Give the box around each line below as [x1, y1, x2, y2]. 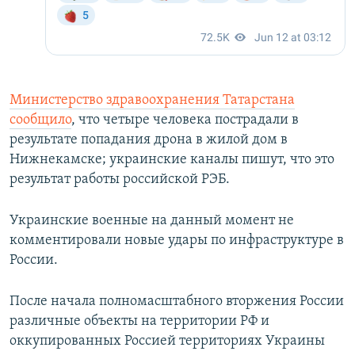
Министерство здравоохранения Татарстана [10, 93, 295, 109]
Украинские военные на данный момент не [10, 213, 294, 229]
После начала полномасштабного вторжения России [10, 294, 344, 310]
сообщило [10, 113, 71, 128]
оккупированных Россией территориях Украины [10, 334, 325, 349]
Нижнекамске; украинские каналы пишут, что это [10, 152, 334, 168]
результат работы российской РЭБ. [10, 172, 230, 188]
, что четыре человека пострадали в [71, 113, 299, 128]
